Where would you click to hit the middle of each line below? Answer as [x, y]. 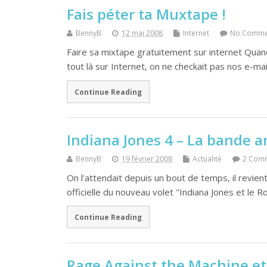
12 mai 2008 [142, 33]
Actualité [207, 159]
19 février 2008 [147, 159]
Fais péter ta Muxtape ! [146, 14]
